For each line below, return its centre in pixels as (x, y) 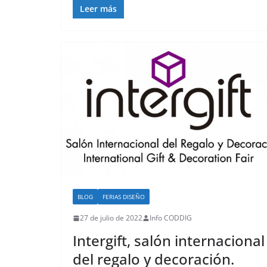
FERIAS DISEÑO (124, 197)
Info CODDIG (171, 218)
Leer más (98, 9)
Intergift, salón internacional (169, 241)
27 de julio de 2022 (111, 218)
